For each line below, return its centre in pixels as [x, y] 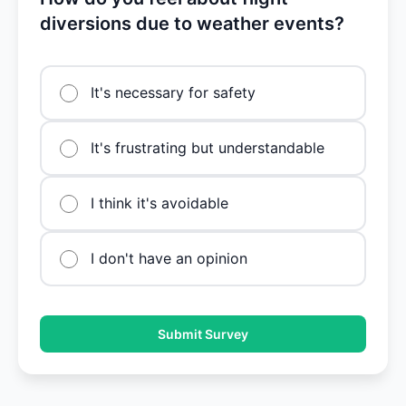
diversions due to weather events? [192, 24]
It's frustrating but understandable [208, 148]
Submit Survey [203, 334]
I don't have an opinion [169, 258]
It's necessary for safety [173, 92]
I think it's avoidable [159, 203]
